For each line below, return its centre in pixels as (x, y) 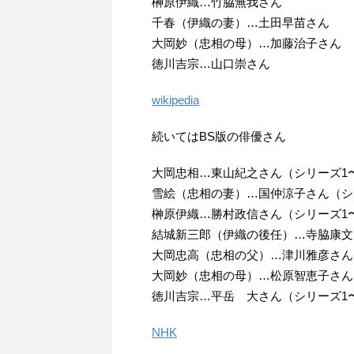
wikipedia (175, 100)
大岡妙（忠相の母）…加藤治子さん (247, 43)
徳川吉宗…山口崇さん (211, 63)
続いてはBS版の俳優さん (219, 136)
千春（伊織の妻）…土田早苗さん (241, 22)
